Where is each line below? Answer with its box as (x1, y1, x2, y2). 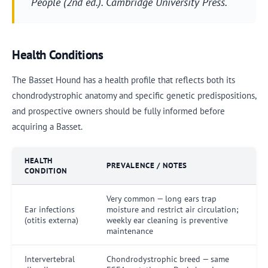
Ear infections (25, 204, 75, 215)
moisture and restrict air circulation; (106, 204, 239, 215)
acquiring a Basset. (12, 121, 83, 132)
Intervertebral (25, 254, 75, 264)
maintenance (106, 226, 153, 236)
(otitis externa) (25, 215, 78, 226)
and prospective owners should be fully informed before (12, 105, 225, 117)
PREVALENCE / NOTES (106, 160, 187, 170)
